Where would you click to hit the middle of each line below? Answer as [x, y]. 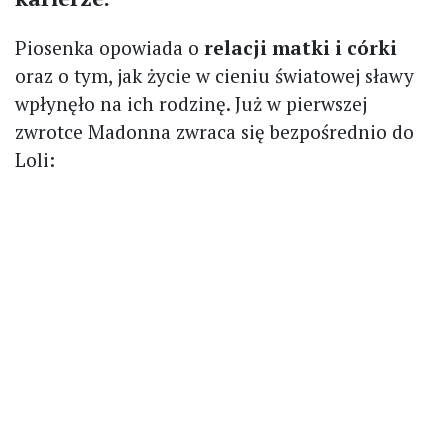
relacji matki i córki [300, 48]
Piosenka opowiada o [109, 48]
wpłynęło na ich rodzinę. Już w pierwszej [191, 104]
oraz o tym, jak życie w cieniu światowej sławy [214, 76]
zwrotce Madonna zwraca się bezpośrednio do [214, 132]
